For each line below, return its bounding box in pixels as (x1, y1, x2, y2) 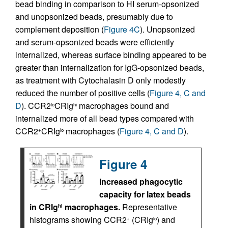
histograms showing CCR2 (30, 214, 127, 225)
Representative (120, 201, 177, 213)
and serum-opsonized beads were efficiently (15, 36, 174, 48)
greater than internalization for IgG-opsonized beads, (15, 62, 204, 73)
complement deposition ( (15, 23, 104, 35)
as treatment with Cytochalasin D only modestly (15, 74, 186, 86)
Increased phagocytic (99, 176, 183, 187)
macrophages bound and (77, 100, 169, 111)
